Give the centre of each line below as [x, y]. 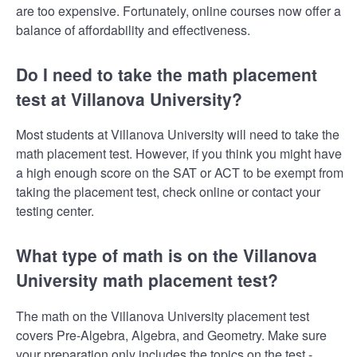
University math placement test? [147, 280]
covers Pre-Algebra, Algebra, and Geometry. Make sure [171, 335]
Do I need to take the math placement [167, 74]
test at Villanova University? [129, 98]
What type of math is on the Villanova [167, 255]
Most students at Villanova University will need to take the [178, 135]
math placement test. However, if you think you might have [179, 154]
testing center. [55, 211]
